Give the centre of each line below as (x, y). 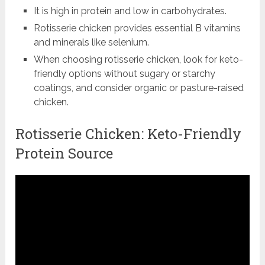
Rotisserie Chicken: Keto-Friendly (129, 134)
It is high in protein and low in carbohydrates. (130, 11)
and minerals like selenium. (91, 43)
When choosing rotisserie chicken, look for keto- (138, 60)
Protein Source (64, 153)
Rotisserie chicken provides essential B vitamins (137, 28)
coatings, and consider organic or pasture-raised (138, 88)
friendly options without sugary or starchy (124, 74)
